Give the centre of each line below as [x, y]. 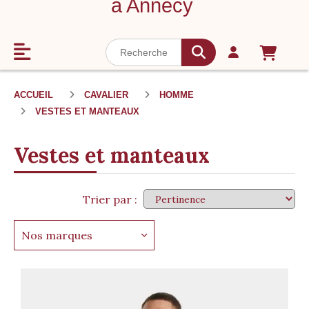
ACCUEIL [35, 94]
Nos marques [57, 235]
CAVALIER [108, 94]
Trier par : [110, 199]
